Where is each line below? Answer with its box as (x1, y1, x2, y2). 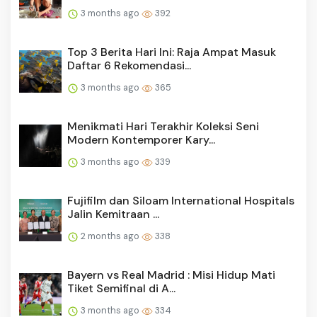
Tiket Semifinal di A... (67, 281, 175, 296)
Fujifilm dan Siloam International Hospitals (67, 193, 294, 209)
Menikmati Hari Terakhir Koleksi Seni (67, 119, 259, 134)
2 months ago (79, 230, 142, 243)
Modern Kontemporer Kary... (67, 132, 215, 148)
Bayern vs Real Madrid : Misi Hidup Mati (67, 267, 275, 283)
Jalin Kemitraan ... (67, 207, 159, 222)
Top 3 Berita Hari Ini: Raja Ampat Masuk (67, 45, 276, 60)
